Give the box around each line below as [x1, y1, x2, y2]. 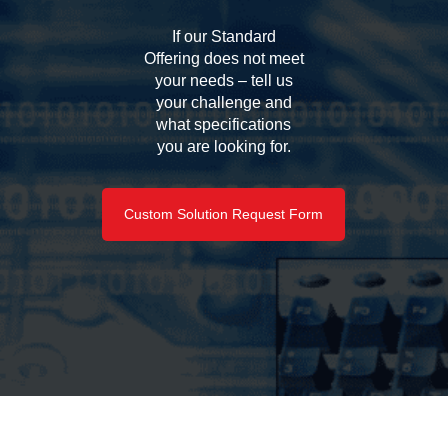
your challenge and [155, 93, 292, 111]
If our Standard [171, 27, 276, 45]
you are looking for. [156, 137, 291, 155]
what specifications [156, 115, 292, 133]
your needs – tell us [154, 71, 293, 89]
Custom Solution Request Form [124, 205, 324, 222]
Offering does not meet [143, 49, 304, 67]
